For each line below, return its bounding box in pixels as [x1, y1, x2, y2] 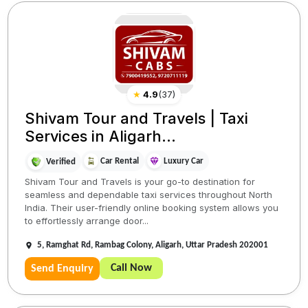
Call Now [111, 263, 153, 274]
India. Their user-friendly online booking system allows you [25, 202, 279, 214]
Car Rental [100, 156, 140, 166]
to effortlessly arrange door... [25, 215, 149, 227]
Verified [46, 157, 76, 166]
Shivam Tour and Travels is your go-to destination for [25, 176, 256, 188]
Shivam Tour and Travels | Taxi [25, 109, 249, 128]
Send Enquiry [31, 263, 94, 275]
